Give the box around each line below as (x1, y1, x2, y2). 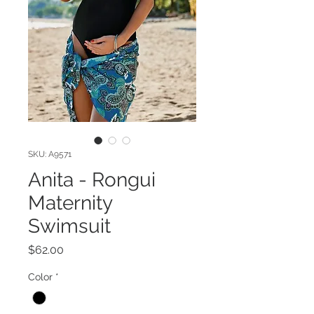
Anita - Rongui (28, 168, 156, 191)
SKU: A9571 (28, 149, 71, 159)
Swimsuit (28, 214, 111, 238)
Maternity (28, 191, 112, 214)
